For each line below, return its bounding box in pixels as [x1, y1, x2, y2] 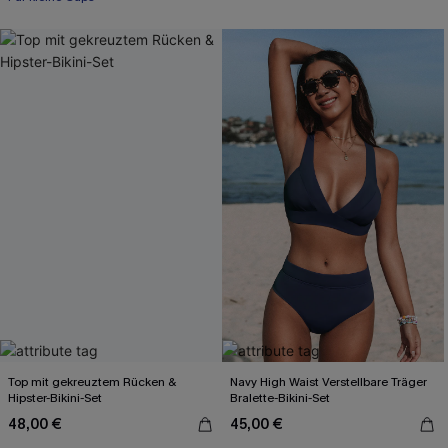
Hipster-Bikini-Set [8, 390, 102, 406]
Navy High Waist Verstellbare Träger [230, 374, 427, 390]
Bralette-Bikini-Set [230, 390, 330, 406]
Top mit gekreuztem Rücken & [8, 374, 176, 390]
